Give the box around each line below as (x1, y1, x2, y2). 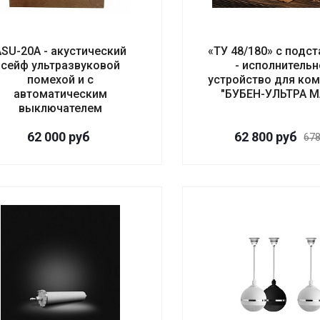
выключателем (18, 101, 102, 116)
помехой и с (26, 73, 94, 87)
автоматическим (13, 87, 107, 101)
